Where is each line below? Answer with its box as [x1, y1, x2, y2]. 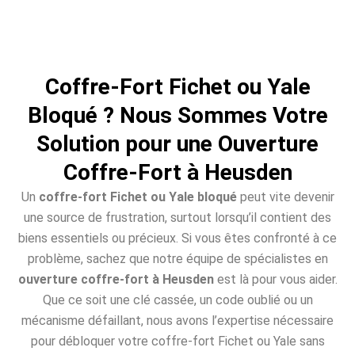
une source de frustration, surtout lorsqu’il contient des [24, 209, 331, 225]
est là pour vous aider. [213, 271, 338, 287]
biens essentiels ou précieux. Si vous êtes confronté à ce [18, 230, 337, 246]
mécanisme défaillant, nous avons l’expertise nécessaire [21, 312, 334, 328]
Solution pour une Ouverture [36, 130, 319, 157]
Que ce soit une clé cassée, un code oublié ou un [42, 292, 313, 307]
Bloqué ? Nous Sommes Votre [27, 101, 328, 128]
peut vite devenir [236, 189, 334, 204]
